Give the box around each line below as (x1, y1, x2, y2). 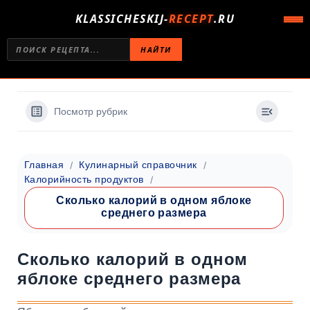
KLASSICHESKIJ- (75, 11, 169, 26)
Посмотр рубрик (54, 106, 127, 117)
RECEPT (168, 11, 214, 26)
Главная (24, 159, 64, 170)
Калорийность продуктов (24, 174, 144, 185)
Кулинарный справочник (79, 159, 197, 170)
